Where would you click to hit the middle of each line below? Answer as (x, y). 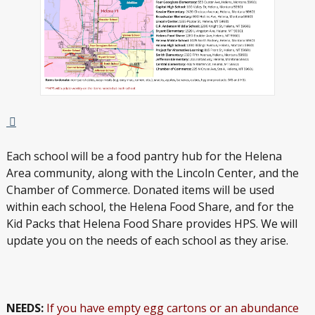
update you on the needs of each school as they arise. (147, 241)
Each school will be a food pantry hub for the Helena (144, 156)
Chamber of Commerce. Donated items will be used (140, 190)
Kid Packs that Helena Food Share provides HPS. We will (152, 224)
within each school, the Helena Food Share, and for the (150, 207)
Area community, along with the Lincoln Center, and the (152, 173)
